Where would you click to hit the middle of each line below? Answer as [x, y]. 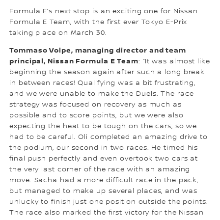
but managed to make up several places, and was [103, 191]
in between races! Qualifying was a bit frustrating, [103, 83]
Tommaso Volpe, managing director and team [98, 51]
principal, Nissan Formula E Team [74, 61]
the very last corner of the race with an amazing [100, 170]
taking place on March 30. [58, 33]
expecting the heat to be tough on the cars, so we [103, 126]
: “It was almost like [174, 62]
